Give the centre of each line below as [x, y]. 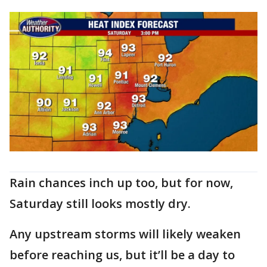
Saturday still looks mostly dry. [102, 203]
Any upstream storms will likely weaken [125, 234]
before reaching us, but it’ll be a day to [122, 254]
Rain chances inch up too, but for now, [121, 182]
